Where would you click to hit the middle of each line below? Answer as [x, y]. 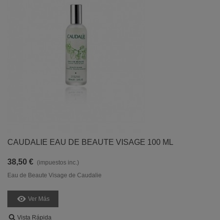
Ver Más [39, 199]
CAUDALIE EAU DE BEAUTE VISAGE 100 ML [90, 142]
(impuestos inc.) [58, 163]
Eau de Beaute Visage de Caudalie [55, 175]
